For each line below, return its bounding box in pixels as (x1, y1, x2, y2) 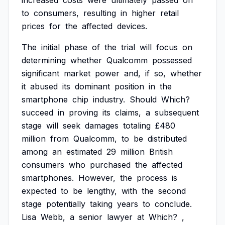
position (115, 81, 144, 91)
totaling (123, 121, 151, 131)
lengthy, (87, 186, 117, 196)
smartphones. (22, 173, 74, 183)
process (137, 173, 167, 183)
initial (41, 42, 60, 52)
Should (130, 94, 157, 104)
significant (22, 68, 59, 78)
